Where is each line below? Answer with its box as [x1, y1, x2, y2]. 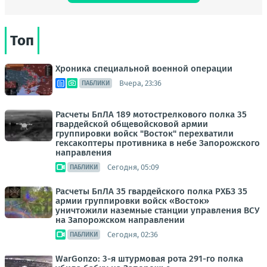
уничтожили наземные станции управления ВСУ [55, 205, 259, 216]
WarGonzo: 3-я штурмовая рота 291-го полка [55, 253, 243, 264]
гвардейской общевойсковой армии [55, 119, 208, 129]
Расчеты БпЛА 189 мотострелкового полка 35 [55, 109, 247, 120]
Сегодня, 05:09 [107, 162, 159, 172]
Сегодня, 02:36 [107, 229, 158, 239]
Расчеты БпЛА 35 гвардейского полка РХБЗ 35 [55, 186, 247, 197]
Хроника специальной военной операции [55, 63, 232, 74]
